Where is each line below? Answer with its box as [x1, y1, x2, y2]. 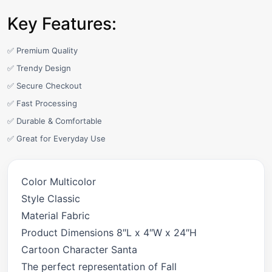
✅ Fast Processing [7, 98, 77, 108]
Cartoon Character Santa [21, 243, 137, 256]
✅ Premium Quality [7, 46, 78, 55]
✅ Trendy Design [7, 63, 71, 73]
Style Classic [21, 192, 80, 205]
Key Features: [7, 13, 117, 34]
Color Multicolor [21, 175, 96, 188]
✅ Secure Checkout [7, 81, 82, 90]
